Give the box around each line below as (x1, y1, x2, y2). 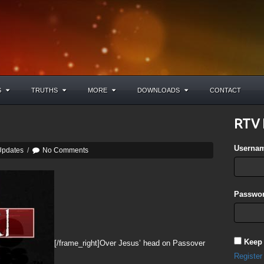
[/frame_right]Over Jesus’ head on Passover (54, 239, 205, 248)
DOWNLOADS (137, 87, 180, 94)
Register (234, 252, 263, 260)
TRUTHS (31, 87, 58, 94)
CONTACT (210, 87, 241, 94)
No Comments (42, 146, 88, 154)
